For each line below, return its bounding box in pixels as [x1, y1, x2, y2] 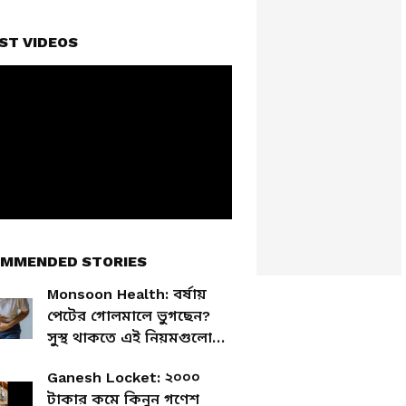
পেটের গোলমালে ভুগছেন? [47, 307, 210, 324]
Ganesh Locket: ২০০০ [47, 369, 200, 386]
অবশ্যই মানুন [47, 351, 130, 368]
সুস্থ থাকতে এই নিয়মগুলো [47, 329, 212, 346]
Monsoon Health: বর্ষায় [47, 285, 207, 303]
